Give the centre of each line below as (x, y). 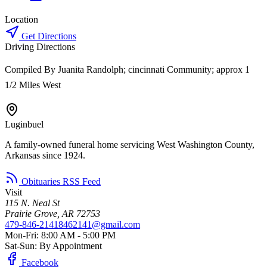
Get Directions (48, 36)
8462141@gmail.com (99, 224)
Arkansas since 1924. (45, 155)
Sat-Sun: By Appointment (53, 246)
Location (21, 19)
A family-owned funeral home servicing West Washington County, (130, 144)
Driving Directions (40, 46)
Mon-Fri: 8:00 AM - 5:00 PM (60, 235)
